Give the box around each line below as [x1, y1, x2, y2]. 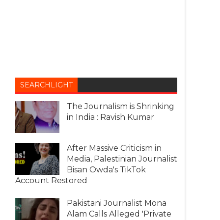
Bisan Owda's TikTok [67, 165, 146, 174]
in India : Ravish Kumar [67, 112, 154, 122]
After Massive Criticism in [67, 143, 162, 153]
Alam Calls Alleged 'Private [67, 209, 171, 219]
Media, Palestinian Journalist [67, 154, 177, 164]
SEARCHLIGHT [20, 80, 73, 89]
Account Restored [15, 175, 87, 185]
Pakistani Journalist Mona [67, 198, 166, 208]
